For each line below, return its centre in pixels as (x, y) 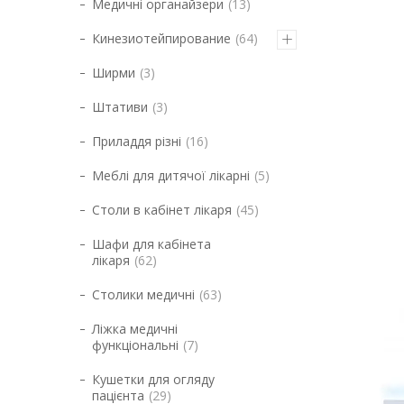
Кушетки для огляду (153, 379)
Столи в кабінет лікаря (162, 210)
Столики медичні (143, 294)
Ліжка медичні (135, 329)
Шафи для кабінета (151, 244)
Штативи (120, 107)
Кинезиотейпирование (161, 38)
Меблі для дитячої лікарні (171, 175)
